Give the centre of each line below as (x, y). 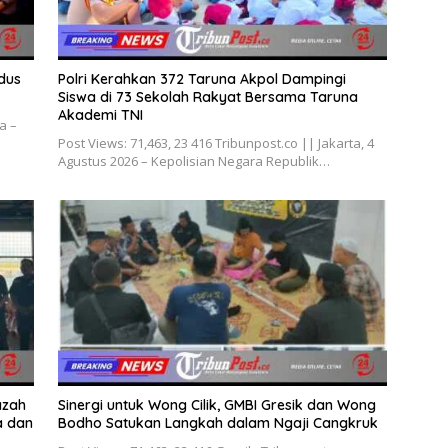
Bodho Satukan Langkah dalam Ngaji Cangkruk (217, 422)
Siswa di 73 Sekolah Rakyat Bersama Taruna (207, 97)
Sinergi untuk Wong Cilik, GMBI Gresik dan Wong (216, 404)
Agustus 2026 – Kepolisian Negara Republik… (193, 161)
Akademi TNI (100, 115)
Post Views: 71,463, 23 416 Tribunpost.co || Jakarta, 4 (215, 143)
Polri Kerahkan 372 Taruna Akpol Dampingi (201, 79)
